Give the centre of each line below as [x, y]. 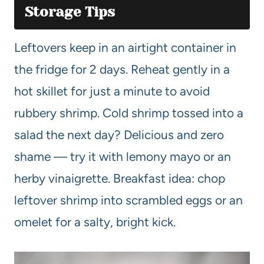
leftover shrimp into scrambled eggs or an [128, 200]
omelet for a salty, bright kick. [95, 222]
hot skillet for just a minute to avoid [112, 91]
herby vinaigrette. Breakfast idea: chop [120, 178]
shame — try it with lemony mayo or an [123, 156]
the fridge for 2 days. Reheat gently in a [122, 69]
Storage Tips [70, 11]
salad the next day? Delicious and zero [119, 134]
